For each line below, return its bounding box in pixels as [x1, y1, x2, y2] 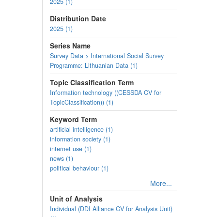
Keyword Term [50, 114, 97, 124]
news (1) [50, 154, 73, 163]
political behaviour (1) [50, 164, 108, 172]
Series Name [50, 41, 91, 50]
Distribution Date [50, 14, 106, 23]
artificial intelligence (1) [50, 125, 113, 134]
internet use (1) [50, 144, 92, 153]
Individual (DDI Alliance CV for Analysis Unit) [50, 204, 172, 213]
